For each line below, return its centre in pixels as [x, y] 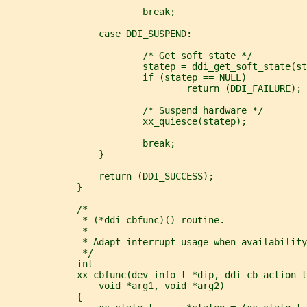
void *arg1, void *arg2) [115, 285]
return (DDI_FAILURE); [153, 88]
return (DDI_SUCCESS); [110, 176]
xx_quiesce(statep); [126, 121]
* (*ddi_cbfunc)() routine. [115, 220]
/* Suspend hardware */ [134, 110]
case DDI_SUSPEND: [99, 33]
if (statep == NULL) [126, 77]
